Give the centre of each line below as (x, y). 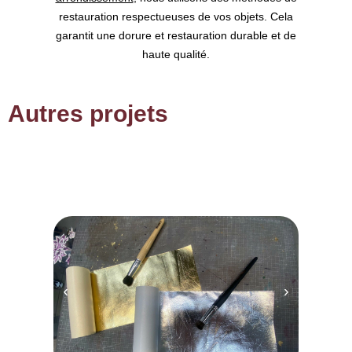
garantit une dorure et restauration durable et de (176, 36)
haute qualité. (176, 55)
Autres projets (88, 114)
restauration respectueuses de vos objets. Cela (176, 17)
